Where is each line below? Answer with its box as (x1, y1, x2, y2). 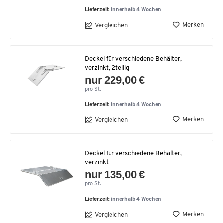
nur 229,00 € (85, 74, 145, 86)
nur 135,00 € (85, 168, 145, 181)
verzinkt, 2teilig (85, 65, 129, 71)
